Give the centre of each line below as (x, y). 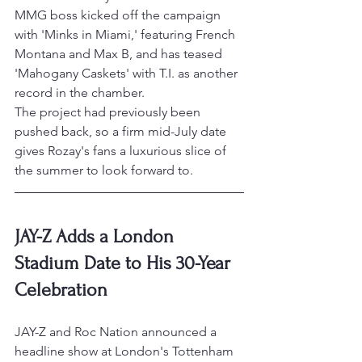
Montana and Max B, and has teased (120, 54)
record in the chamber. (80, 93)
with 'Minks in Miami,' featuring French (126, 35)
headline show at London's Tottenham (126, 351)
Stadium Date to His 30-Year (125, 263)
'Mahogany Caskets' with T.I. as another (128, 74)
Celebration (61, 290)
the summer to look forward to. (104, 170)
